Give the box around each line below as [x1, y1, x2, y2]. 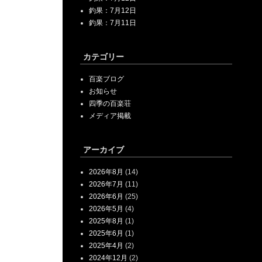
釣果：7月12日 [88, 6, 136, 15]
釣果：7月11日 [88, 19, 136, 27]
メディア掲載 [88, 112, 131, 120]
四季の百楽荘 [88, 99, 131, 108]
